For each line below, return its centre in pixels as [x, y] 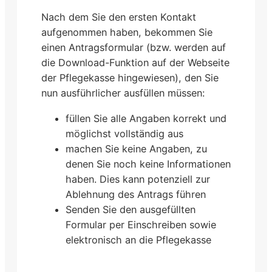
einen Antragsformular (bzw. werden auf [134, 48]
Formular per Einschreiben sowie [141, 224]
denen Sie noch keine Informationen [148, 164]
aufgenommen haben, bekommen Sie [127, 32]
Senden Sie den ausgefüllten [131, 209]
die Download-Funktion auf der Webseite [135, 63]
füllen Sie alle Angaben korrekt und [146, 118]
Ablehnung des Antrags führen [136, 194]
